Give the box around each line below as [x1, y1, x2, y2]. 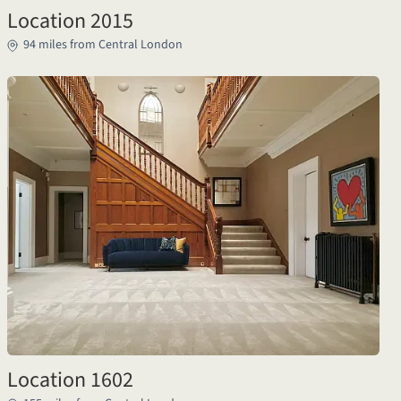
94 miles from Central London [23, 36, 183, 54]
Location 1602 [7, 364, 133, 396]
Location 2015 [7, 5, 133, 37]
